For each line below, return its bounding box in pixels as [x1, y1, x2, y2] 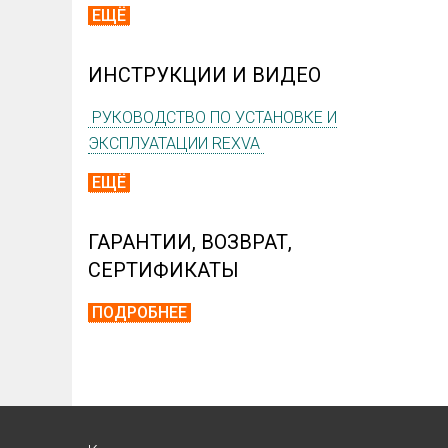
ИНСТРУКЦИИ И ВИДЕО [88, 63, 321, 88]
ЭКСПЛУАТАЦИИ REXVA [88, 134, 264, 154]
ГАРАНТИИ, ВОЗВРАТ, [88, 230, 292, 255]
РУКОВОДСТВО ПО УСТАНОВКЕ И [88, 108, 337, 128]
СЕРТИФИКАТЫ [88, 258, 239, 283]
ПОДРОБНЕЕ [88, 303, 191, 323]
